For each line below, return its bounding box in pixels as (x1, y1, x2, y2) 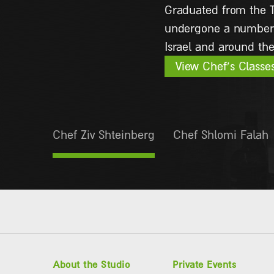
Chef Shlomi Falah (173, 128, 268, 142)
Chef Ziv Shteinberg (53, 128, 155, 142)
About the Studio (53, 259, 130, 270)
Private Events (172, 259, 236, 270)
